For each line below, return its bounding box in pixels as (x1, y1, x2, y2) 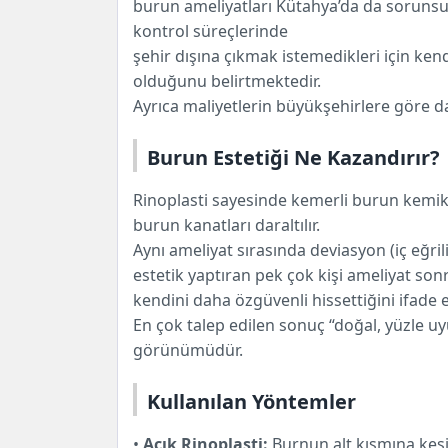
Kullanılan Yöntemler (147, 387, 356, 415)
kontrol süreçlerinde (133, 19, 288, 42)
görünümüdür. (133, 338, 243, 361)
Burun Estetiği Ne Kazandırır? (147, 143, 440, 171)
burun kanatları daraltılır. (133, 213, 320, 236)
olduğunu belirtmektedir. (133, 69, 321, 92)
